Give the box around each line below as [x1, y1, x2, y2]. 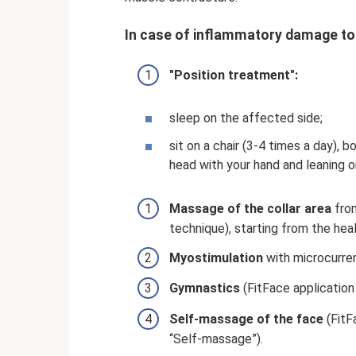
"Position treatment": [169, 68, 298, 83]
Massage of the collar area [169, 200, 331, 216]
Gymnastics [169, 281, 240, 296]
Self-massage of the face [169, 311, 323, 327]
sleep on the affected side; [169, 110, 323, 126]
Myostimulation [169, 250, 263, 266]
